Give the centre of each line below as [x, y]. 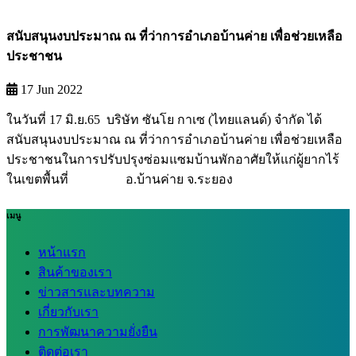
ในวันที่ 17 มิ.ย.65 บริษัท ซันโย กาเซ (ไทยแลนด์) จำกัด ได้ [164, 119]
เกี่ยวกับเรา [68, 311]
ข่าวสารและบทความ [97, 292]
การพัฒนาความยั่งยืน [98, 331]
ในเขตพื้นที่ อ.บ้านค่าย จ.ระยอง [120, 179]
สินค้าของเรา [75, 272]
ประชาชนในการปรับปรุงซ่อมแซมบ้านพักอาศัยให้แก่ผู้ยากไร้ [173, 159]
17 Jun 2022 [50, 89]
